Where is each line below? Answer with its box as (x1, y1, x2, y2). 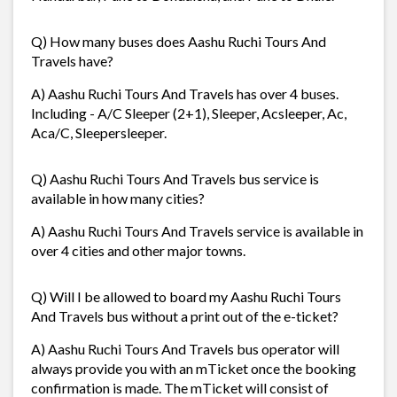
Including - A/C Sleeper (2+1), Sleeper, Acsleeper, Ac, (31, 104, 346, 121)
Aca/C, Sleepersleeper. (31, 123, 167, 141)
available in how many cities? (31, 189, 205, 206)
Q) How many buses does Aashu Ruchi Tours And (31, 32, 326, 50)
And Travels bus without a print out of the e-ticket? (31, 307, 339, 324)
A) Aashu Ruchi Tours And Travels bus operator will (31, 339, 339, 357)
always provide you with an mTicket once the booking (31, 359, 356, 377)
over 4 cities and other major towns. (31, 241, 245, 259)
